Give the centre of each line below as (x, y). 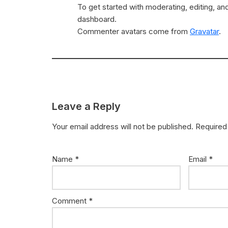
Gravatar (204, 31)
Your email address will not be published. (123, 126)
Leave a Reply (86, 106)
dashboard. (97, 19)
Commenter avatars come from (134, 31)
